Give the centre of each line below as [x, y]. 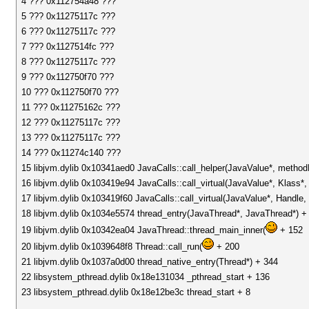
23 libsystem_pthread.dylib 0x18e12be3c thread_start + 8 [136, 292]
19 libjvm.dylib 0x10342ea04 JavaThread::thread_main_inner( [144, 230]
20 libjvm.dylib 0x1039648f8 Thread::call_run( [112, 247]
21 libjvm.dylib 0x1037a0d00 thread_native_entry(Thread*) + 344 [150, 262]
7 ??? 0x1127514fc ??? [68, 47]
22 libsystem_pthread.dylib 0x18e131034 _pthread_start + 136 [146, 277]
